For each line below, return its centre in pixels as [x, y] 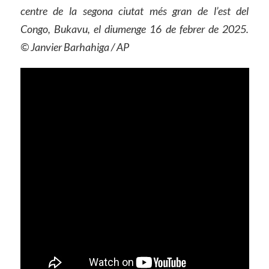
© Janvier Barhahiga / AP [74, 47]
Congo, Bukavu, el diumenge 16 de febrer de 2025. [134, 29]
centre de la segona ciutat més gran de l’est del [134, 11]
